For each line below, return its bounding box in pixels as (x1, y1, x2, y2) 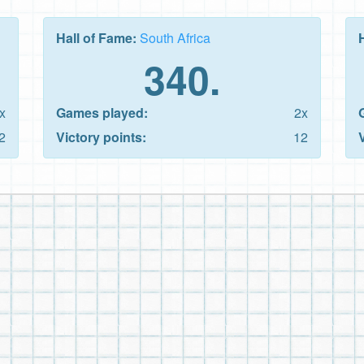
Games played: (56, 102, 148, 122)
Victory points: (56, 127, 146, 146)
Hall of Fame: (56, 28, 140, 47)
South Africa (140, 28, 210, 47)
